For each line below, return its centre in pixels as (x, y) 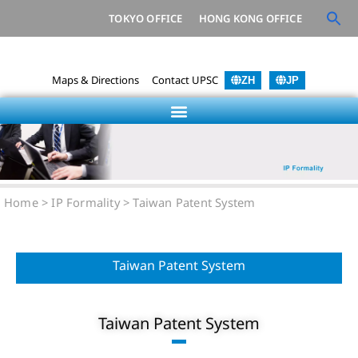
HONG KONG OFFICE (250, 18)
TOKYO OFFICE (146, 18)
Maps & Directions (95, 80)
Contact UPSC (185, 80)
